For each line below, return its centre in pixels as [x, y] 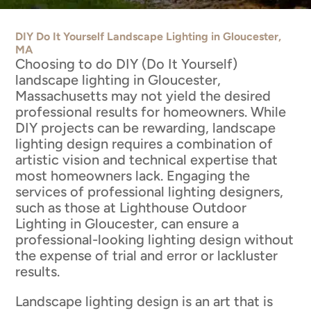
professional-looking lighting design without [155, 239]
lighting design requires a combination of [144, 143]
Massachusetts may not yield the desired [143, 95]
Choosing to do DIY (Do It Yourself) [127, 64]
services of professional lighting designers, [150, 191]
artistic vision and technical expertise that [147, 159]
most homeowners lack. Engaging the [133, 175]
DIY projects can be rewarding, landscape [146, 127]
